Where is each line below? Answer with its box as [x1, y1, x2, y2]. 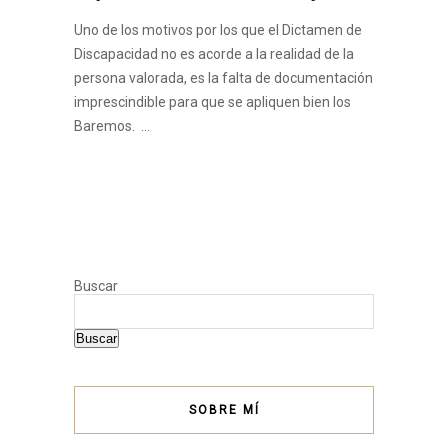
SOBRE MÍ [188, 402, 260, 417]
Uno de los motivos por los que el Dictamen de [74, 21, 362, 38]
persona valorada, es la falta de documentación [74, 69, 373, 86]
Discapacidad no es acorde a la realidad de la [74, 45, 354, 62]
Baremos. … [74, 117, 150, 134]
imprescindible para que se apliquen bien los [74, 93, 351, 110]
